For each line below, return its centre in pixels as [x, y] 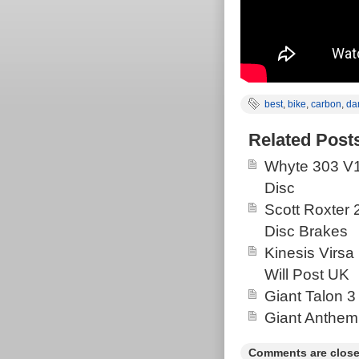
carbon [326, 104]
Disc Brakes [306, 231]
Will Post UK [307, 274]
